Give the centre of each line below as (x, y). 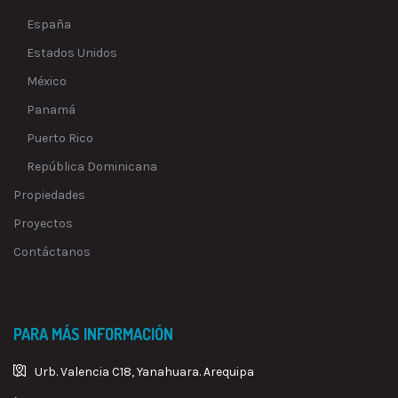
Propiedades (49, 195)
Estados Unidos (72, 52)
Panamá (51, 109)
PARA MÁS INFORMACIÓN (93, 334)
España (49, 24)
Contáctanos (52, 251)
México (47, 81)
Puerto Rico (60, 138)
